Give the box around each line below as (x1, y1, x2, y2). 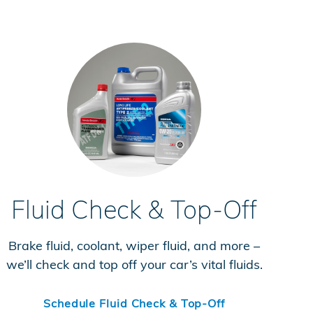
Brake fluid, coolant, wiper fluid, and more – (8, 238, 260, 254)
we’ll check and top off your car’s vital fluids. (6, 256, 263, 272)
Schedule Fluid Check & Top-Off (43, 296, 225, 310)
